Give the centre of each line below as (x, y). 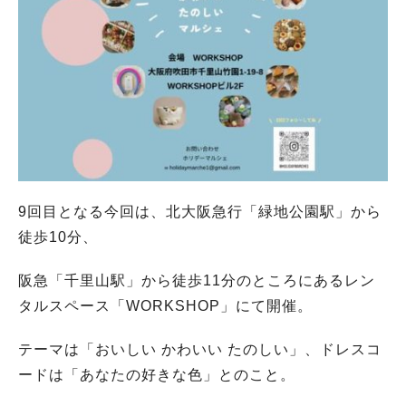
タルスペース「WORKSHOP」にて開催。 (165, 306)
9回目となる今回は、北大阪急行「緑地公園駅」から (200, 212)
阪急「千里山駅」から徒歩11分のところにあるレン (197, 281)
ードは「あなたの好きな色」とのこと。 (157, 375)
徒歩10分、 (58, 237)
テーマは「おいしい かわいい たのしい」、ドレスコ (200, 350)
